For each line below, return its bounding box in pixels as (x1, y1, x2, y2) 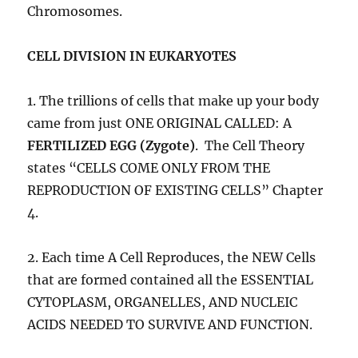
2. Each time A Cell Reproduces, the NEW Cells (27, 249, 316, 266)
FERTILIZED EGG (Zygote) (27, 137, 196, 154)
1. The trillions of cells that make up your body (27, 93, 320, 109)
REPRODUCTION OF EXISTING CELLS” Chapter (27, 182, 324, 199)
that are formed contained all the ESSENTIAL (27, 272, 314, 288)
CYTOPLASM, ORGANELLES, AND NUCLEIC (27, 294, 298, 311)
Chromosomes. (27, 3, 123, 20)
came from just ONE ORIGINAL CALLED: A (27, 115, 292, 132)
